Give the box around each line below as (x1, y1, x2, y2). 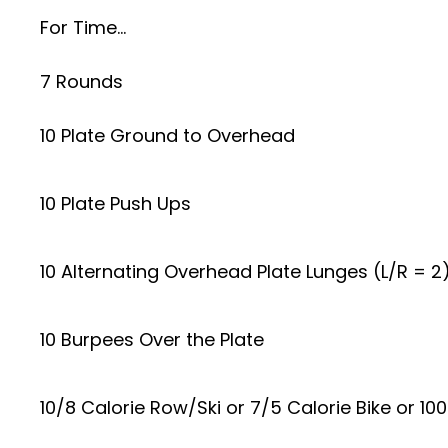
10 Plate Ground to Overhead (40, 123, 295, 148)
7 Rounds (40, 69, 123, 94)
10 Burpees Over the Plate (40, 327, 264, 352)
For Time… (40, 15, 126, 40)
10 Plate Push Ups (40, 191, 191, 216)
